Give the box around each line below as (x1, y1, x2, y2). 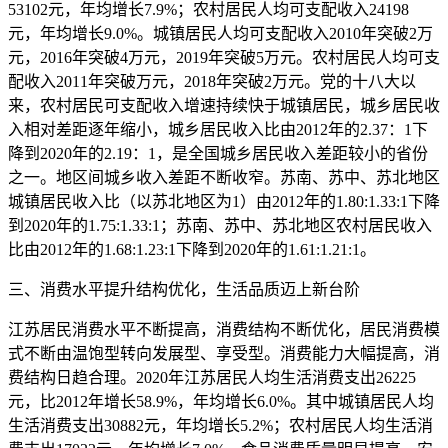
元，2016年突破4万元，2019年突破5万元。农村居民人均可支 (8, 49, 440, 66)
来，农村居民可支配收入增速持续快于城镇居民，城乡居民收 (8, 97, 440, 114)
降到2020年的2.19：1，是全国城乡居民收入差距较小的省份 (8, 145, 428, 162)
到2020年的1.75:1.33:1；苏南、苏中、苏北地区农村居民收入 (8, 217, 432, 234)
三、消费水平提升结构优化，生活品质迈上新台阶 (8, 281, 360, 298)
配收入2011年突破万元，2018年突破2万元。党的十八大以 (8, 73, 416, 90)
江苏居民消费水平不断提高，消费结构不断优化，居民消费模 (8, 321, 440, 338)
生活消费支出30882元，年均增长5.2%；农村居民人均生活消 (8, 417, 433, 434)
